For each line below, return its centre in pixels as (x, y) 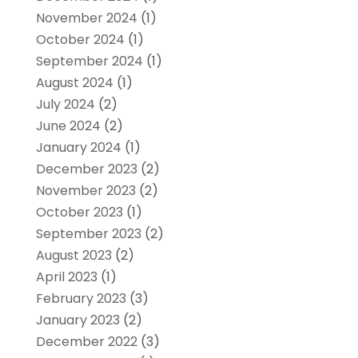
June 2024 (68, 125)
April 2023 (66, 276)
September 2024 (89, 61)
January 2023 (78, 320)
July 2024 (65, 104)
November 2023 (86, 190)
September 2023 (88, 233)
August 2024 (74, 82)
